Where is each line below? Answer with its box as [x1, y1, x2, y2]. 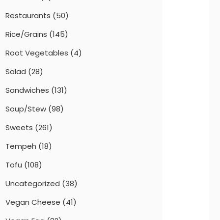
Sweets [5, 122, 33, 133]
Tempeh [5, 140, 36, 151]
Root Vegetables [5, 47, 68, 58]
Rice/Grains [5, 28, 47, 39]
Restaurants [5, 10, 51, 21]
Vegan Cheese [5, 196, 60, 207]
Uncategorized [5, 178, 60, 189]
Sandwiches [5, 84, 49, 95]
